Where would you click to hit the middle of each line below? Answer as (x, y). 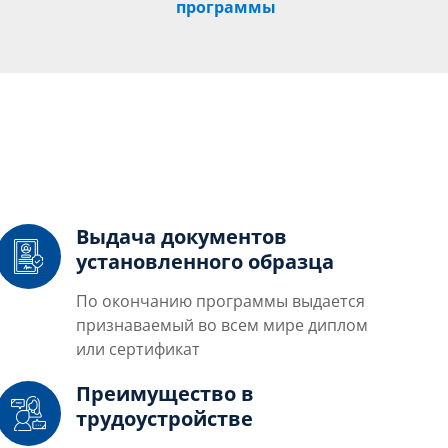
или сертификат (138, 348)
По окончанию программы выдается (220, 300)
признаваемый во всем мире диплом (222, 324)
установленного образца (205, 261)
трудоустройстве (164, 418)
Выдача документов (181, 236)
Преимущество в (165, 393)
